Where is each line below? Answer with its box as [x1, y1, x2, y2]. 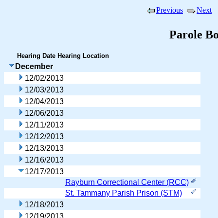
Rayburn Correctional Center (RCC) [65, 178, 189, 186]
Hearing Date [17, 52, 55, 59]
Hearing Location [57, 52, 109, 59]
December [15, 62, 53, 71]
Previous [156, 6, 183, 14]
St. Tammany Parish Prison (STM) [65, 188, 182, 197]
